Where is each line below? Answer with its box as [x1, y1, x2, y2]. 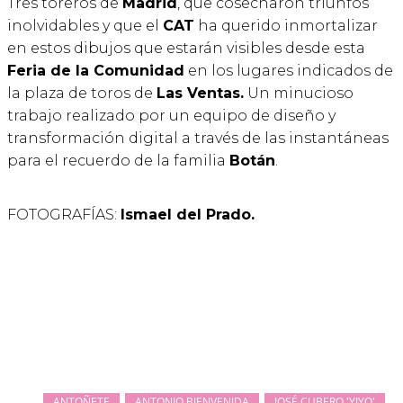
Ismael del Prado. [121, 205, 255, 223]
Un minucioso [244, 84, 354, 102]
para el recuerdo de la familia [7, 151, 229, 169]
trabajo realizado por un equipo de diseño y [7, 106, 336, 124]
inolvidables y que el [7, 16, 163, 34]
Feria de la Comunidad [7, 61, 184, 79]
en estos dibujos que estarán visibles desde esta [7, 39, 365, 57]
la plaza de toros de [7, 84, 157, 102]
